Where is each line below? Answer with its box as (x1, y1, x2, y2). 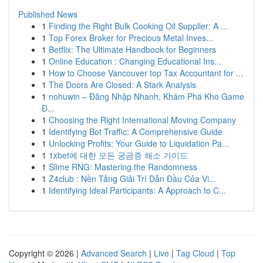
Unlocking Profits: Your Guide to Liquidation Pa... (49, 137, 229, 149)
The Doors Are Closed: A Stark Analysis (49, 79, 196, 90)
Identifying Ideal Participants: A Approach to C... (49, 184, 226, 196)
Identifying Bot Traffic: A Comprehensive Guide (49, 126, 222, 137)
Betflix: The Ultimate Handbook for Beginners (49, 43, 216, 55)
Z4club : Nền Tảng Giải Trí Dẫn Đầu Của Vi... (49, 173, 216, 184)
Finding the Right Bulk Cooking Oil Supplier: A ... (49, 20, 228, 32)
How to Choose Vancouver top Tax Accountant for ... (49, 67, 243, 79)
